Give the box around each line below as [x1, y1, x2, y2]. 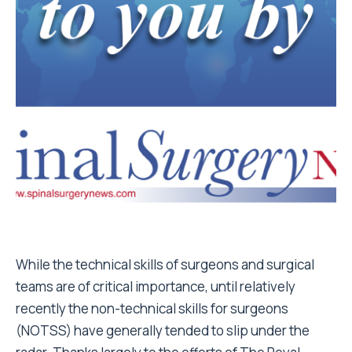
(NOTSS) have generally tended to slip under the [16, 321, 310, 339]
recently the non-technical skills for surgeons [16, 299, 288, 317]
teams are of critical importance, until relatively [16, 277, 295, 295]
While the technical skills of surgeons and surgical [16, 255, 314, 273]
